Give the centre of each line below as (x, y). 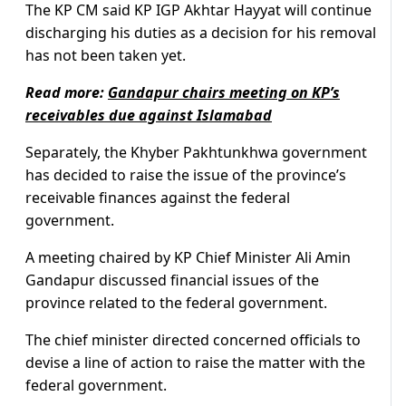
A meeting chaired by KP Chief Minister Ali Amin (188, 258)
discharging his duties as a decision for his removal (201, 33)
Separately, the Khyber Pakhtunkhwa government (196, 153)
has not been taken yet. (106, 56)
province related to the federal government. (176, 303)
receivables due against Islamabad (149, 116)
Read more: (67, 93)
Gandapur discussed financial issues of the (172, 280)
